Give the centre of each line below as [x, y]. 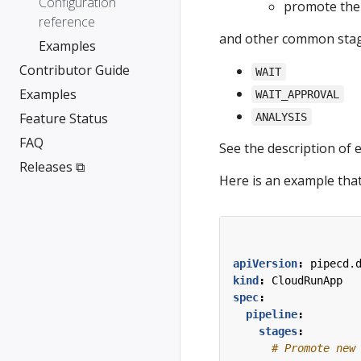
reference [67, 22]
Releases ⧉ [52, 167]
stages [278, 331]
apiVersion [265, 263]
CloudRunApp [307, 280]
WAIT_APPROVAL [298, 94]
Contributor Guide [75, 70]
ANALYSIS [282, 117]
